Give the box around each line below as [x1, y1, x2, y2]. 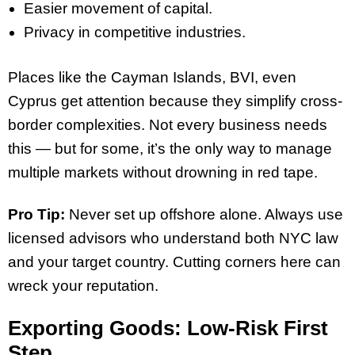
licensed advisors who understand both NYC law [8, 229, 338, 246]
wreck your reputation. [8, 277, 158, 294]
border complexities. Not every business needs [8, 116, 327, 134]
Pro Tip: [8, 205, 65, 223]
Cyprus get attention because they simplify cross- [8, 93, 342, 110]
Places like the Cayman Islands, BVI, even [8, 69, 296, 86]
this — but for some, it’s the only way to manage [8, 140, 332, 158]
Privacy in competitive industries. [24, 24, 246, 41]
